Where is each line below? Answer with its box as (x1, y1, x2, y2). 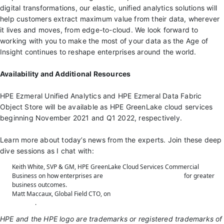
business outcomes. (12, 180, 67, 189)
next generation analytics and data (112, 189, 208, 198)
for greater (182, 171, 214, 180)
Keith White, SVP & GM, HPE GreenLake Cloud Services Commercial (12, 162, 199, 171)
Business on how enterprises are (12, 171, 104, 180)
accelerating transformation (104, 171, 182, 180)
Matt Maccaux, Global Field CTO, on (12, 189, 112, 198)
